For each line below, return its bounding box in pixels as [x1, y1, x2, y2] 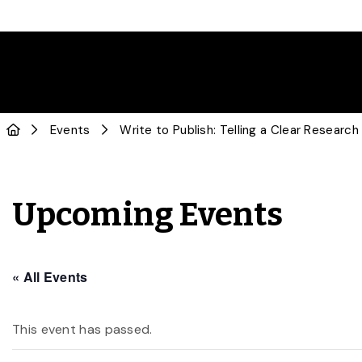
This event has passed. [12, 321, 153, 338]
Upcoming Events [12, 196, 284, 234]
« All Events [12, 267, 88, 286]
